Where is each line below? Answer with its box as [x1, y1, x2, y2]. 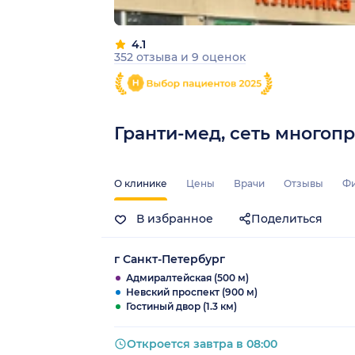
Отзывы [284, 177, 323, 190]
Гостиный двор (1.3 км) [126, 300, 237, 313]
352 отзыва [114, 49, 181, 64]
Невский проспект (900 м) [126, 286, 258, 299]
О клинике [114, 177, 167, 190]
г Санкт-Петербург [114, 252, 225, 267]
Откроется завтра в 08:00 [127, 337, 277, 352]
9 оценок [192, 49, 246, 64]
